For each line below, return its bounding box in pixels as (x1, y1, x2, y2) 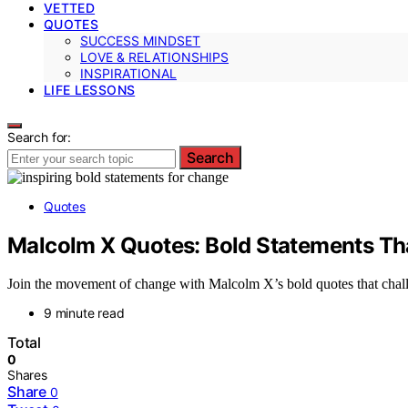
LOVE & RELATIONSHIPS (80, 48, 229, 65)
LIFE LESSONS (44, 81, 136, 97)
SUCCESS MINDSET (80, 32, 200, 48)
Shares (7, 367, 47, 383)
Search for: (7, 128, 72, 145)
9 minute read (44, 305, 125, 321)
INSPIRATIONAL (80, 65, 177, 81)
